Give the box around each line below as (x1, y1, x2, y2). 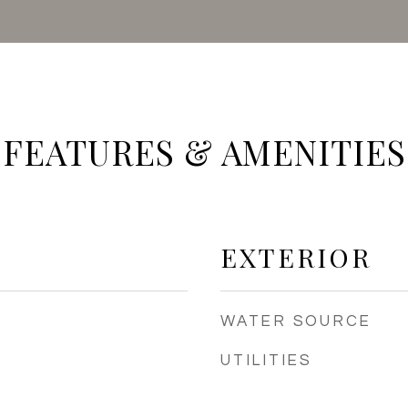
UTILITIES (220, 352, 312, 369)
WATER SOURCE (220, 313, 372, 330)
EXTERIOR (220, 240, 372, 274)
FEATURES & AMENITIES (2, 129, 406, 174)
